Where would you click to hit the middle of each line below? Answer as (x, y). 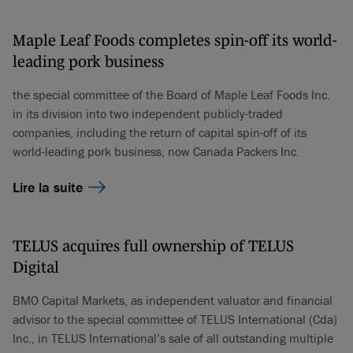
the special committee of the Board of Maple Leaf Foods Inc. (171, 95)
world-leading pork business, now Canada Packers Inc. (156, 152)
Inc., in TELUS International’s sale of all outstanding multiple (173, 338)
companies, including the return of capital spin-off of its (160, 133)
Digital (36, 268)
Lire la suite (48, 188)
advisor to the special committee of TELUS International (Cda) (175, 320)
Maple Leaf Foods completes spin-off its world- (175, 41)
